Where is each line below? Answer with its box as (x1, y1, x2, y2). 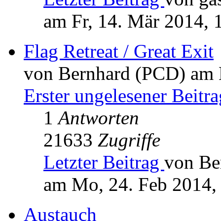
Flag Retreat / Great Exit (24, 40, 214, 62)
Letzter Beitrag (43, 151, 164, 173)
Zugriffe (98, 129, 160, 151)
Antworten (58, 107, 139, 129)
